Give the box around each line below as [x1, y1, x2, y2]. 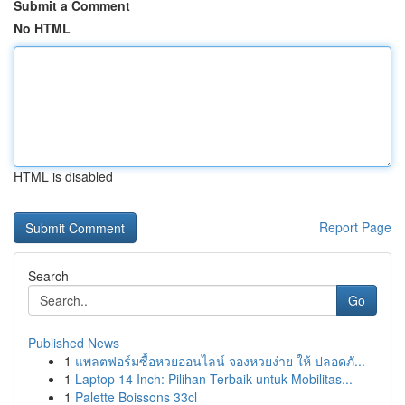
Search [28, 267, 69, 285]
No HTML [14, 19, 71, 37]
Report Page [319, 218, 391, 236]
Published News [28, 334, 119, 352]
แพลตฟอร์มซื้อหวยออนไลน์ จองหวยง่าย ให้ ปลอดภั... [75, 352, 365, 370]
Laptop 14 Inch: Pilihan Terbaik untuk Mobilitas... [75, 370, 353, 388]
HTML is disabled [14, 167, 113, 185]
